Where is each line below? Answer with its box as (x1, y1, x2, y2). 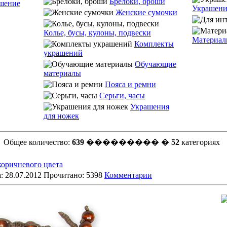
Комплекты (134, 40, 174, 48)
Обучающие (135, 60, 176, 68)
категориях (179, 138, 220, 146)
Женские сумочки (116, 8, 177, 17)
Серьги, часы (99, 91, 145, 100)
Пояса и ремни (105, 80, 156, 89)
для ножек (44, 111, 79, 120)
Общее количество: (3, 138, 72, 146)
